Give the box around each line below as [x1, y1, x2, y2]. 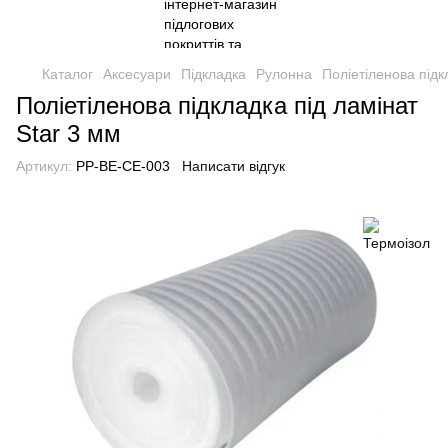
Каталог [42, 66, 93, 82]
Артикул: [16, 158, 72, 174]
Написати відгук [182, 158, 285, 174]
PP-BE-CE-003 [72, 158, 170, 174]
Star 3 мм [16, 120, 121, 147]
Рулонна [256, 66, 312, 82]
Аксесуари [103, 66, 171, 82]
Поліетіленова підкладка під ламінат [16, 92, 418, 119]
